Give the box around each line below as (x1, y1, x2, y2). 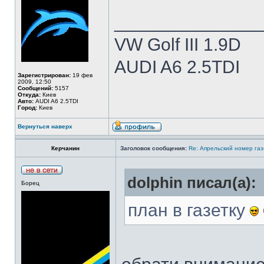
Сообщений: (18, 85, 53, 91)
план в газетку (128, 200, 250, 220)
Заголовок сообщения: (120, 145, 187, 151)
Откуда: (18, 91, 41, 98)
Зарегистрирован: (18, 72, 71, 78)
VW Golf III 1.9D (114, 35, 241, 54)
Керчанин (51, 145, 80, 151)
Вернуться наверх (18, 123, 72, 130)
